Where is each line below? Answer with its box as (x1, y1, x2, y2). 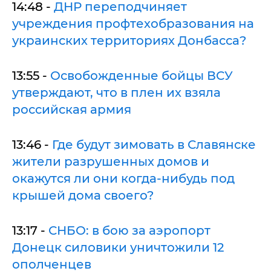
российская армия (12, 102, 131, 117)
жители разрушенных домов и (12, 154, 209, 169)
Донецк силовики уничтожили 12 (12, 240, 224, 255)
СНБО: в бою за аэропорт (48, 223, 211, 238)
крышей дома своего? (12, 188, 154, 203)
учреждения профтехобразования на (12, 16, 254, 31)
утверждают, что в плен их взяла (12, 85, 221, 100)
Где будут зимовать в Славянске (52, 137, 256, 152)
